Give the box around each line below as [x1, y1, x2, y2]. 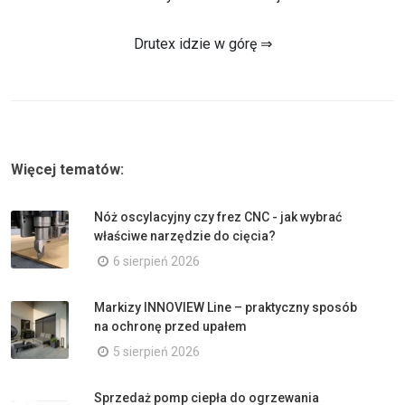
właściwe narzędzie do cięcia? [94, 228, 276, 243]
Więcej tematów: [11, 160, 124, 178]
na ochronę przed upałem [94, 318, 247, 334]
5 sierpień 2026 [113, 344, 200, 359]
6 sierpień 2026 [113, 253, 200, 268]
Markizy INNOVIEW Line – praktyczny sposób [94, 299, 357, 315]
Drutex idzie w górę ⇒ [133, 34, 272, 52]
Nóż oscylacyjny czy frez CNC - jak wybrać [94, 209, 342, 224]
